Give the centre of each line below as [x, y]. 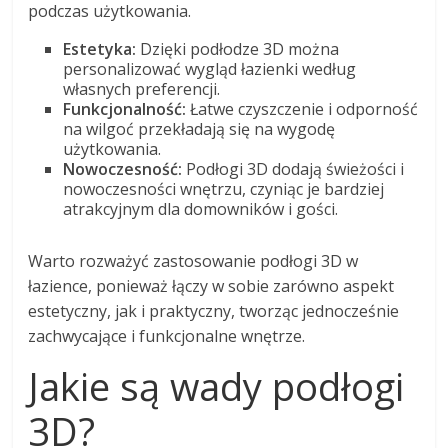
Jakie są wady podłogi [216, 385]
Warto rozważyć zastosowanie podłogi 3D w [193, 260]
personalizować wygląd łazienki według [210, 68]
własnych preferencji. [142, 88]
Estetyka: [100, 48]
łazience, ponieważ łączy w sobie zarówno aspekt [211, 285]
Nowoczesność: [123, 168]
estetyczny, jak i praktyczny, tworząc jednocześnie [214, 310]
